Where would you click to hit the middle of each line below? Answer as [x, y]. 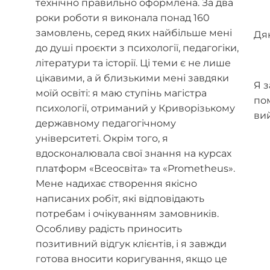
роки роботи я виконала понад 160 [122, 18]
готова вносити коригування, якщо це [131, 259]
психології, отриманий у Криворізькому [135, 108]
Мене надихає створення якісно [116, 184]
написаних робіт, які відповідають [120, 199]
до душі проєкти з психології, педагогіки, [137, 48]
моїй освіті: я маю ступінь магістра [121, 93]
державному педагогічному [105, 124]
